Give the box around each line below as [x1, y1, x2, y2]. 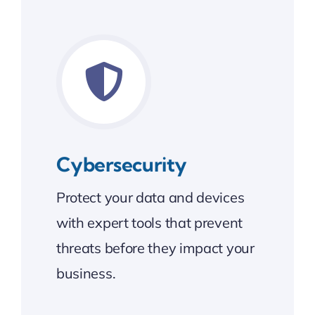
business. [56, 264, 116, 282]
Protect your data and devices [56, 188, 245, 206]
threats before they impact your [56, 238, 255, 257]
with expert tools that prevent [56, 213, 243, 231]
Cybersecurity [56, 151, 187, 176]
